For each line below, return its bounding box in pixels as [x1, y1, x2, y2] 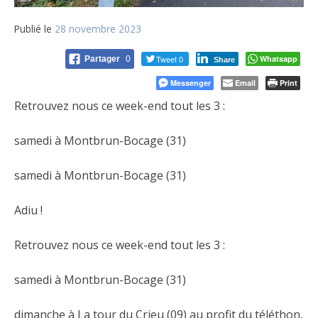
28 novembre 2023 [55, 22, 141, 36]
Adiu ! [14, 202, 43, 219]
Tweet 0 [156, 53, 183, 65]
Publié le [14, 22, 55, 36]
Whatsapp [260, 53, 297, 65]
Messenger [170, 77, 211, 89]
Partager [84, 54, 122, 65]
